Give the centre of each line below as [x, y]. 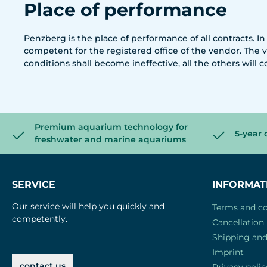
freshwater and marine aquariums [110, 139]
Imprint [228, 252]
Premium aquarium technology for [111, 127]
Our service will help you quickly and [88, 206]
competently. [40, 219]
